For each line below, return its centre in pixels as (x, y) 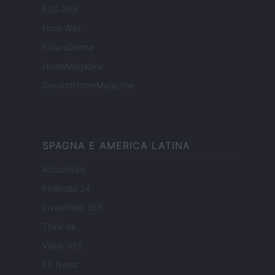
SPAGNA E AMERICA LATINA (116, 146)
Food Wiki (61, 28)
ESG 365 (60, 9)
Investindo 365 (72, 207)
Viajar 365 (63, 246)
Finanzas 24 (67, 188)
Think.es (59, 227)
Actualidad (64, 169)
